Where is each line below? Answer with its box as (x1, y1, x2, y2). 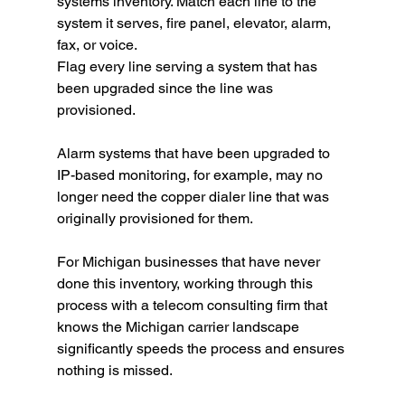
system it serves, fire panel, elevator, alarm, (56, 14, 334, 33)
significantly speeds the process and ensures (56, 340, 348, 358)
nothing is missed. (56, 362, 173, 380)
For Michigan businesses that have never (56, 253, 324, 271)
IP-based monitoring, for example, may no (56, 166, 326, 184)
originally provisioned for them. (56, 210, 253, 228)
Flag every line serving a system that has (56, 58, 321, 76)
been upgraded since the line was (56, 80, 277, 98)
